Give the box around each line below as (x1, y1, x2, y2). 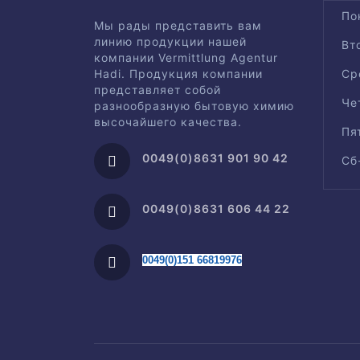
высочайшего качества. (94, 115, 242, 129)
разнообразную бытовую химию (94, 99, 294, 112)
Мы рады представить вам (94, 18, 262, 32)
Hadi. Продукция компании (94, 67, 263, 80)
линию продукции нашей (94, 35, 247, 48)
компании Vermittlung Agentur (94, 51, 278, 64)
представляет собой (94, 83, 221, 96)
